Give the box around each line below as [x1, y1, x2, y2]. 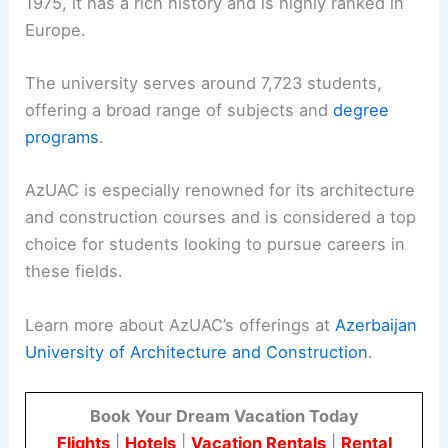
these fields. [25, 261, 124, 282]
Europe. [25, 19, 87, 40]
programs [25, 127, 100, 148]
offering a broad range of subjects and [25, 100, 334, 121]
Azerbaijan [335, 314, 418, 335]
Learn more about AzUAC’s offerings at [25, 314, 336, 335]
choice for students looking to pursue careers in [25, 234, 406, 255]
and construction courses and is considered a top [25, 207, 417, 228]
